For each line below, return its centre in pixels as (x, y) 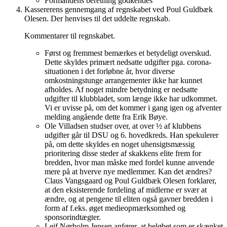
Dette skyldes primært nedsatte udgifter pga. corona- (128, 62)
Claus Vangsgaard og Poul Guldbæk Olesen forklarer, (130, 180)
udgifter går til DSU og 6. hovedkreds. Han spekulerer (131, 135)
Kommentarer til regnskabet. (70, 35)
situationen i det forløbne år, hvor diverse (110, 71)
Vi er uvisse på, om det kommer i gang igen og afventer (133, 107)
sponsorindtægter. (73, 217)
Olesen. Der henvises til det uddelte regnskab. (97, 18)
